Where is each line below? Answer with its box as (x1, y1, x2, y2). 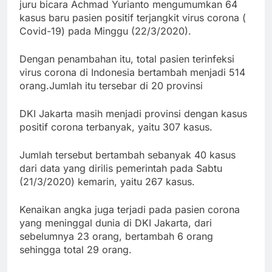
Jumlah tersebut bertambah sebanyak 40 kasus (19, 149, 236, 161)
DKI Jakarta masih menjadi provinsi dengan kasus (19, 107, 247, 120)
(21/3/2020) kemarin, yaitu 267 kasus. (19, 175, 195, 188)
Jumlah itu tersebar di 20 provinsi (49, 80, 203, 92)
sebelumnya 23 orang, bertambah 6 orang (19, 230, 213, 243)
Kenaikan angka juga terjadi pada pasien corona (19, 203, 240, 216)
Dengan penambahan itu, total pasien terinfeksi (19, 53, 234, 66)
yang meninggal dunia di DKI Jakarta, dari (19, 217, 212, 229)
